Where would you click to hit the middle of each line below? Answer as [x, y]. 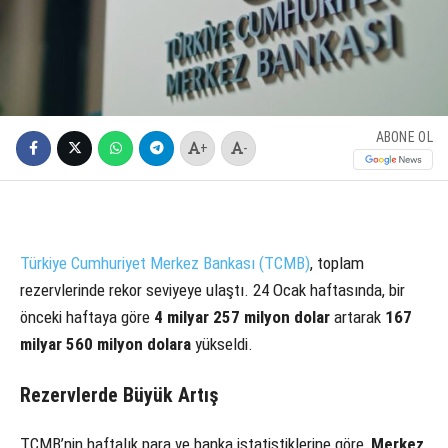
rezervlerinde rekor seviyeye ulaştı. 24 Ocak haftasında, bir [212, 290]
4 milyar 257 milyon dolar [242, 317]
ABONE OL [404, 136]
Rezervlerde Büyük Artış [119, 396]
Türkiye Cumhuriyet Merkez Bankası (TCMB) [165, 263]
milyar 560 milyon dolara [105, 344]
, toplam [337, 263]
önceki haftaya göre [87, 317]
